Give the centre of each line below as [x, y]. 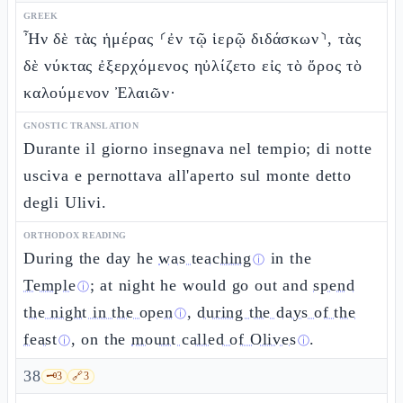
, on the [101, 339]
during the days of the [277, 312]
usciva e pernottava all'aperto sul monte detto [188, 175]
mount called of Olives [214, 339]
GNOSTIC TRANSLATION [81, 125]
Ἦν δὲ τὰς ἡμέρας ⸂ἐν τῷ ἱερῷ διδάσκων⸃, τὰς [193, 39]
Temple [50, 285]
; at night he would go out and [201, 285]
